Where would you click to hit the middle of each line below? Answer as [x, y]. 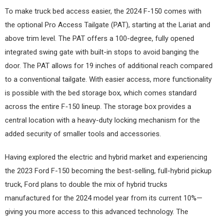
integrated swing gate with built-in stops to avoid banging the [102, 52]
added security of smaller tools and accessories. [83, 134]
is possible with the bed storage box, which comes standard [101, 93]
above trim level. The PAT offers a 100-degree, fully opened [100, 38]
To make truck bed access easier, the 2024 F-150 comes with [103, 11]
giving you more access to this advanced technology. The [97, 211]
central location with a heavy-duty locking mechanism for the [102, 120]
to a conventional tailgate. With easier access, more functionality [108, 79]
